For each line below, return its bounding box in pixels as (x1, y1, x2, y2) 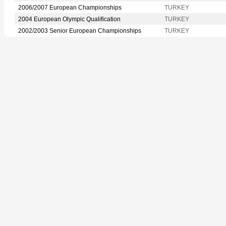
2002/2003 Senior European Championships (18, 27, 141, 34)
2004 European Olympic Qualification (18, 15, 121, 23)
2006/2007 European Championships (18, 4, 122, 11)
